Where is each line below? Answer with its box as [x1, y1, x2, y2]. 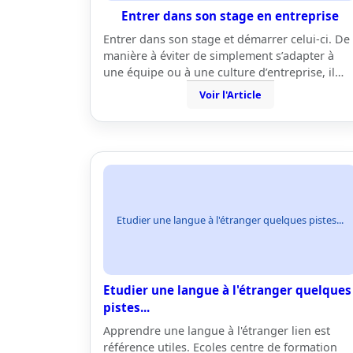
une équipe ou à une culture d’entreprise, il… [103, 65, 344, 80]
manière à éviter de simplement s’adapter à [103, 48, 334, 63]
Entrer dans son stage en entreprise [121, 8, 339, 24]
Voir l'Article [199, 87, 262, 102]
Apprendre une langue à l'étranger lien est [103, 323, 330, 338]
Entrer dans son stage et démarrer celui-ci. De [103, 32, 350, 46]
